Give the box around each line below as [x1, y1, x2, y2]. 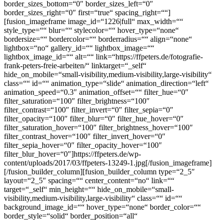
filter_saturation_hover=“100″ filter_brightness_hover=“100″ [4, 123, 193, 132]
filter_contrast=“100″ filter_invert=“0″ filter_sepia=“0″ [4, 105, 173, 114]
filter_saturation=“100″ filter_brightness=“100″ [4, 96, 150, 105]
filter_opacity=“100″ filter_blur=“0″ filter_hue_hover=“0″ [4, 114, 184, 123]
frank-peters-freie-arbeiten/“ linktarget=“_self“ [4, 61, 146, 70]
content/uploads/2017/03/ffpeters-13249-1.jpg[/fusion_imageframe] [4, 158, 212, 167]
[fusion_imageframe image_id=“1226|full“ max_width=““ [4, 17, 183, 26]
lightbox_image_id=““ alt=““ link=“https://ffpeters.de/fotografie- [4, 52, 203, 61]
